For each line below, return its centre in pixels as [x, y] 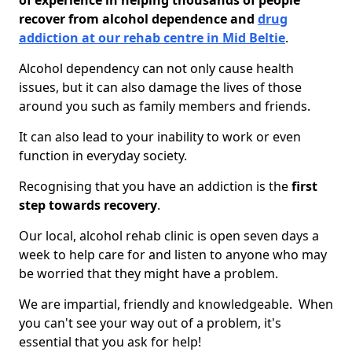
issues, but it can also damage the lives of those [160, 87]
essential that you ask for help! [110, 342]
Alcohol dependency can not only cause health [156, 68]
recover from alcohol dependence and [138, 19]
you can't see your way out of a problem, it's [150, 323]
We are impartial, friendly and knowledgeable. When [176, 304]
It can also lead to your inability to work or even [160, 137]
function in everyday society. [103, 156]
